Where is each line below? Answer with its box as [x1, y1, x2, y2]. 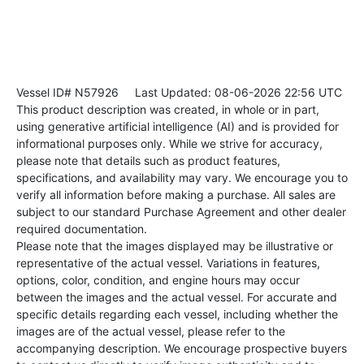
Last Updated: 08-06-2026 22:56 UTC [119, 84, 342, 99]
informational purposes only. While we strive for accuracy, [16, 136, 323, 150]
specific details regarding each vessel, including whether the [16, 306, 338, 321]
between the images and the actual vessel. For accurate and [16, 289, 337, 304]
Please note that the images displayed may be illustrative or [16, 238, 333, 253]
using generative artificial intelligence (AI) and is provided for [16, 119, 339, 133]
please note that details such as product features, [16, 153, 280, 167]
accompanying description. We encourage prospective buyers [16, 340, 347, 355]
